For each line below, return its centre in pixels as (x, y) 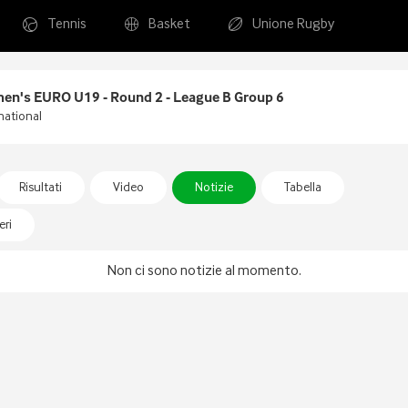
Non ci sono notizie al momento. (204, 271)
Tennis (67, 25)
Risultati (41, 188)
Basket (169, 25)
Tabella (303, 188)
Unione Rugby (293, 25)
